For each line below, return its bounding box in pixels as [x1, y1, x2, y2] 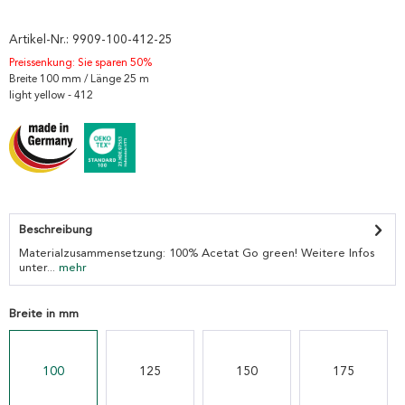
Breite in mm [9, 308, 79, 321]
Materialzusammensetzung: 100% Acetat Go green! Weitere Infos [19, 248, 374, 260]
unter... [19, 262, 55, 275]
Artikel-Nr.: [9, 34, 72, 46]
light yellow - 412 [9, 90, 93, 101]
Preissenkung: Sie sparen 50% [9, 58, 152, 69]
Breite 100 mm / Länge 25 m [9, 74, 149, 85]
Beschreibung [19, 224, 92, 237]
